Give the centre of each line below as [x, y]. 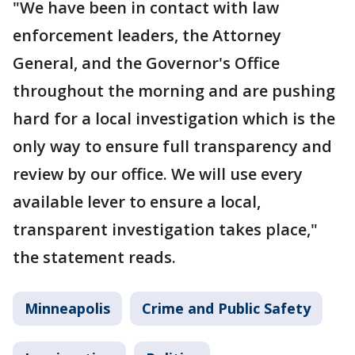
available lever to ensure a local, [137, 202]
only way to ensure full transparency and [172, 146]
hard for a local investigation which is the [174, 118]
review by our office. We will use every [158, 174]
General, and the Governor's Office [146, 63]
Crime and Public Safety [226, 308]
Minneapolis [67, 308]
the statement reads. [94, 257]
